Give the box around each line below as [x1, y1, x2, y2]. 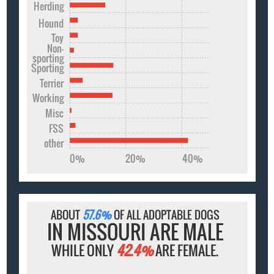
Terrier [40, 75, 64, 91]
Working [32, 90, 64, 105]
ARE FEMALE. [153, 240, 219, 261]
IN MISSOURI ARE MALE [46, 217, 223, 246]
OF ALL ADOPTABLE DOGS [111, 207, 220, 223]
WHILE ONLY [51, 240, 117, 261]
